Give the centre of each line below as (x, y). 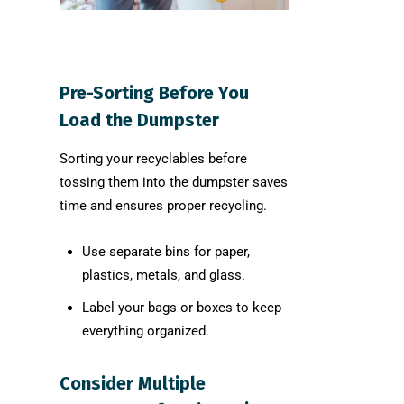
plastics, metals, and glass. (164, 275)
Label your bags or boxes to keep (182, 307)
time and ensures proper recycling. (163, 205)
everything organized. (146, 331)
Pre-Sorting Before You (154, 92)
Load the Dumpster (139, 119)
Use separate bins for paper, (166, 251)
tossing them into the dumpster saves (174, 182)
